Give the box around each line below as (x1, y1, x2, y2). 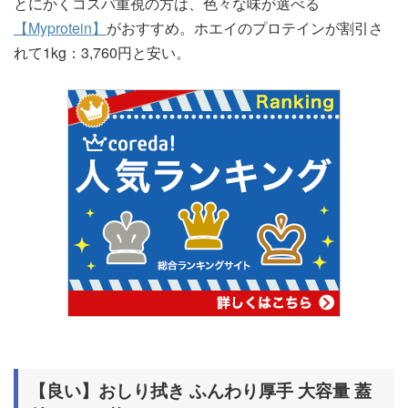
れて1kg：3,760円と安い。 (14, 41, 190, 63)
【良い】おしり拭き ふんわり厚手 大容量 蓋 (29, 381, 372, 401)
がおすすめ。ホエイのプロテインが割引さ (107, 16, 383, 38)
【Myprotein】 (14, 16, 107, 38)
